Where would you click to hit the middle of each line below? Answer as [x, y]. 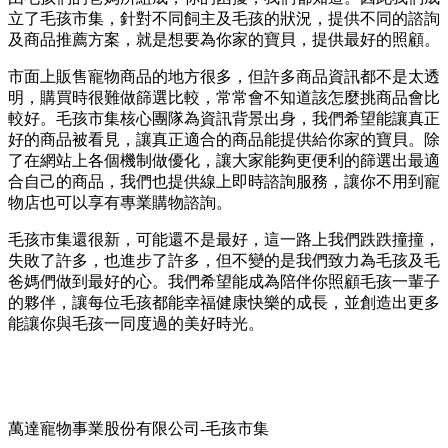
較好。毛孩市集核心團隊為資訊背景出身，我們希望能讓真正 [224, 119]
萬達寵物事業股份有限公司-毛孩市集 [138, 429]
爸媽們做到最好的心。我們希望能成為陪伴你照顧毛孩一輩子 [224, 282]
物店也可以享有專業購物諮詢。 [120, 203]
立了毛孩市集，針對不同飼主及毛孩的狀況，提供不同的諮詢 [224, 19]
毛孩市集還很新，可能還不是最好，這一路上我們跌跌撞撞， [224, 240]
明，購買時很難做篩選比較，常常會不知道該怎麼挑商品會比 [224, 98]
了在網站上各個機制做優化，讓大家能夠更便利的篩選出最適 [224, 161]
